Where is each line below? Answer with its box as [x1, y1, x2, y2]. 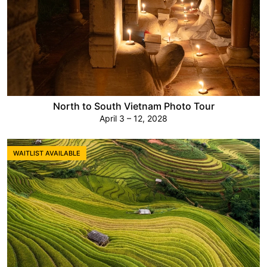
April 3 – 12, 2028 [100, 113, 167, 124]
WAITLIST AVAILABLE [13, 149, 80, 158]
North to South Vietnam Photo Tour [52, 100, 215, 113]
